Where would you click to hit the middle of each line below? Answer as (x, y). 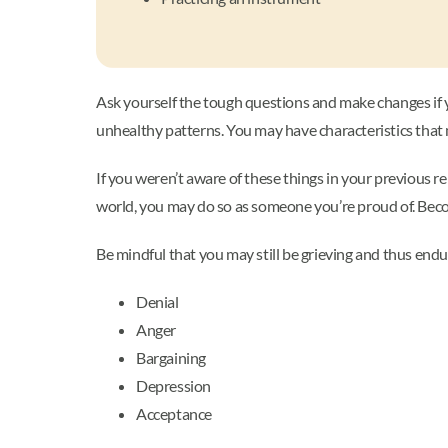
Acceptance (174, 414)
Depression (173, 386)
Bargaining (171, 358)
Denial (157, 302)
